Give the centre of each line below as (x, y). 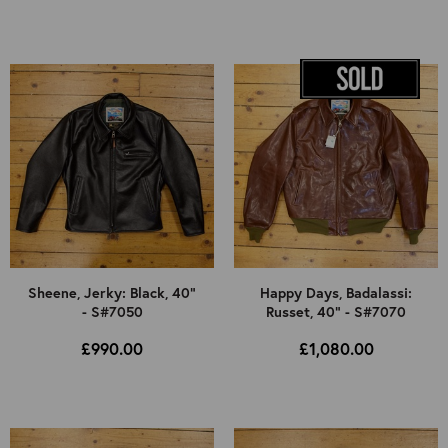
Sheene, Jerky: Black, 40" (112, 293)
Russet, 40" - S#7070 (336, 312)
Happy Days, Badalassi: (336, 293)
